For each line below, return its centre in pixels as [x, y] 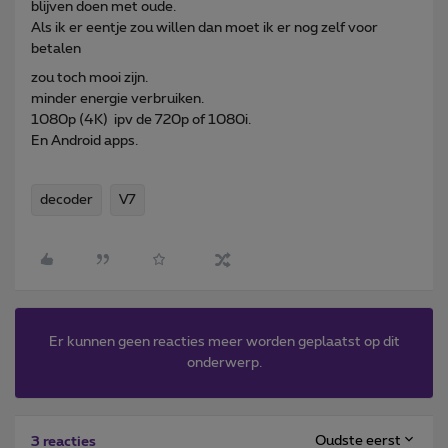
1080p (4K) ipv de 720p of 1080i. [142, 119]
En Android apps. [86, 140]
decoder [66, 199]
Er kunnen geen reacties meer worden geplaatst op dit [224, 341]
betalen [59, 48]
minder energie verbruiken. [119, 98]
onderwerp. [224, 362]
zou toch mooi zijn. [91, 77]
